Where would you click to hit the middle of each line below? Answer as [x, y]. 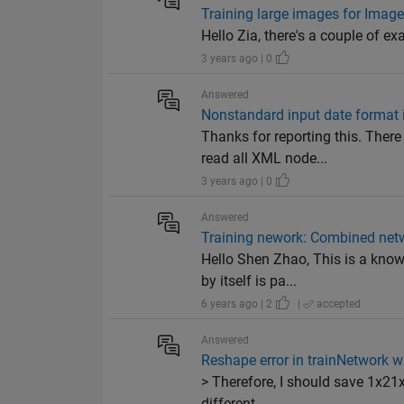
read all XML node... [265, 159]
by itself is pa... [249, 281]
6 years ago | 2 [239, 304]
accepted [338, 304]
